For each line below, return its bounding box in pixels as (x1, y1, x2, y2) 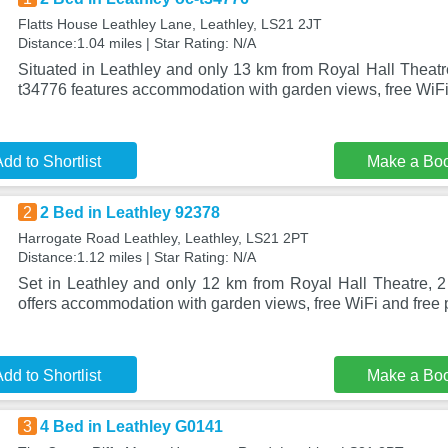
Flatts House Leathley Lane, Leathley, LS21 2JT (17, 16, 322, 32)
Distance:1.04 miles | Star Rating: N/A (17, 35, 256, 51)
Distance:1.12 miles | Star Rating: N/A (17, 249, 256, 265)
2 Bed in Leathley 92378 (39, 204, 220, 221)
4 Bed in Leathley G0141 (39, 418, 223, 435)
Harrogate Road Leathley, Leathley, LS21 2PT (17, 230, 309, 246)
